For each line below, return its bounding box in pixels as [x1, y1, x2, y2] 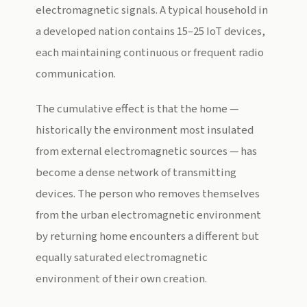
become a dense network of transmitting [36, 164, 236, 181]
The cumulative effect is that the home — [36, 101, 238, 117]
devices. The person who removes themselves [36, 186, 260, 202]
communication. [36, 66, 116, 82]
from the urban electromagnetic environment [36, 207, 261, 223]
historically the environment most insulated [36, 122, 254, 138]
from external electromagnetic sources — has [36, 143, 257, 160]
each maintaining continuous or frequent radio [36, 45, 264, 61]
